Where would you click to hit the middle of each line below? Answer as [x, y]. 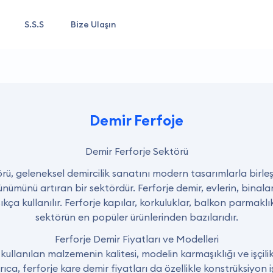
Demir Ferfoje [136, 120]
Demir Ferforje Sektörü [136, 151]
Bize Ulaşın [93, 24]
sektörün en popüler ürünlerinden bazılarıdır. [136, 217]
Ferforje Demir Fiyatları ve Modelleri [136, 239]
